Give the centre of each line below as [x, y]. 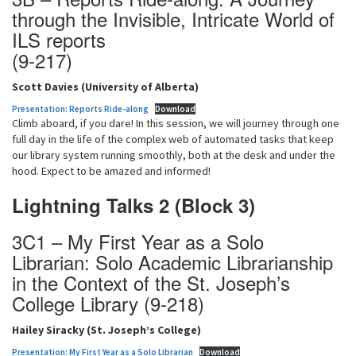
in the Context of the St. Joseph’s [151, 282]
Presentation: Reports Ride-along [80, 109]
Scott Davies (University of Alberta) [105, 87]
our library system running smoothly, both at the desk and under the [174, 155]
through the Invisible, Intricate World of [173, 19]
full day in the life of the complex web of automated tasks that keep [173, 139]
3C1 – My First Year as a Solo [138, 241]
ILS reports [59, 39]
